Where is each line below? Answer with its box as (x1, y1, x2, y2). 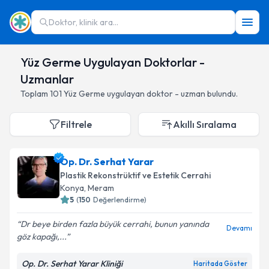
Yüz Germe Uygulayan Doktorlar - (20, 55, 205, 70)
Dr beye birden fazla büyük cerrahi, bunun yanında (20, 219, 209, 229)
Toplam (20, 88, 50, 99)
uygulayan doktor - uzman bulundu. (107, 88, 238, 99)
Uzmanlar (20, 71, 74, 86)
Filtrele (61, 118, 92, 130)
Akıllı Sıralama (173, 118, 237, 130)
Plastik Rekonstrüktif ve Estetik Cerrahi (60, 170, 211, 181)
